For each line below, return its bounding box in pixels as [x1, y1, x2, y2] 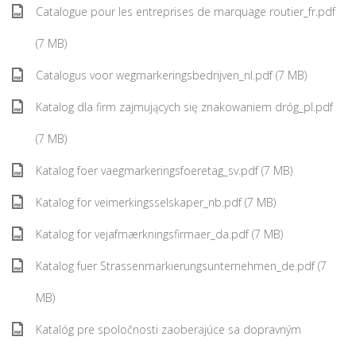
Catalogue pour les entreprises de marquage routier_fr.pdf [36, 4, 335, 19]
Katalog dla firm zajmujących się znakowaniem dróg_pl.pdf [36, 99, 333, 114]
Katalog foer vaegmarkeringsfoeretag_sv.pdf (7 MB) [36, 163, 292, 178]
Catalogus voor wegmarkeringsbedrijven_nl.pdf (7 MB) [36, 68, 307, 83]
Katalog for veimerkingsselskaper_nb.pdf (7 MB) [36, 195, 276, 210]
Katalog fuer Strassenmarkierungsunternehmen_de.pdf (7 [36, 258, 327, 273]
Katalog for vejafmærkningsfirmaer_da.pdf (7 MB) [36, 226, 283, 242]
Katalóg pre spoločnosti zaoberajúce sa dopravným [36, 322, 301, 337]
